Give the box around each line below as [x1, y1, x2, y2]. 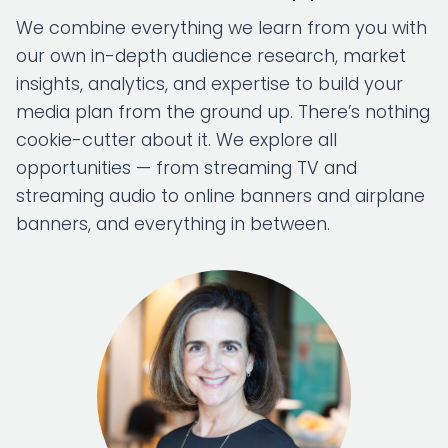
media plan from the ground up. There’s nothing [16, 100, 430, 124]
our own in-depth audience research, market [16, 44, 406, 68]
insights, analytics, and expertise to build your [16, 72, 403, 96]
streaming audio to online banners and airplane [16, 184, 425, 208]
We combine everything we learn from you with [16, 16, 427, 40]
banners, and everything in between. [16, 212, 330, 236]
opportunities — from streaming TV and [16, 156, 357, 180]
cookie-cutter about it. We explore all [16, 128, 337, 152]
